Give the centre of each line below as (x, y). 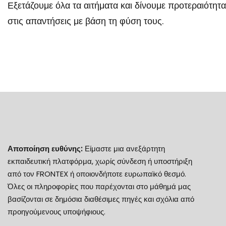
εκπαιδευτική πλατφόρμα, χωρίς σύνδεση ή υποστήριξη (100, 161)
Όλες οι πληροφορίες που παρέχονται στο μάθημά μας (99, 186)
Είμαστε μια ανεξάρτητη (124, 149)
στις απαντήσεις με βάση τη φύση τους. (86, 21)
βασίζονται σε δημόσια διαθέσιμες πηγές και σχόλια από (101, 199)
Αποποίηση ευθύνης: (45, 149)
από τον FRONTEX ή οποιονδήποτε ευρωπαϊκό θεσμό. (97, 174)
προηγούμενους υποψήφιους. (56, 212)
